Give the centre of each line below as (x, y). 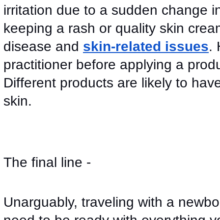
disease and (43, 47)
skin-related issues (146, 47)
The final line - (47, 163)
